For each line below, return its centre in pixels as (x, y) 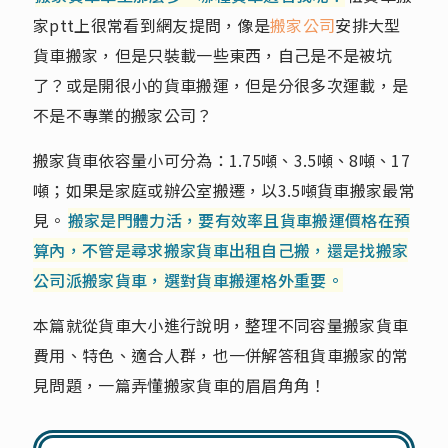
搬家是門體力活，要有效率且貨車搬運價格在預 (239, 219)
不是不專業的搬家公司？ (123, 114)
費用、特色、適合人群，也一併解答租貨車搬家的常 (221, 354)
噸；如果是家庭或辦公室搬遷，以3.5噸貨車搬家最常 (224, 189)
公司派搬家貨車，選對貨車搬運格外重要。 (188, 279)
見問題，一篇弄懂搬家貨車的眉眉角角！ (180, 384)
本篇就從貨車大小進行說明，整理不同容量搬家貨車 (221, 324)
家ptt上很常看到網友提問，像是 (152, 24)
